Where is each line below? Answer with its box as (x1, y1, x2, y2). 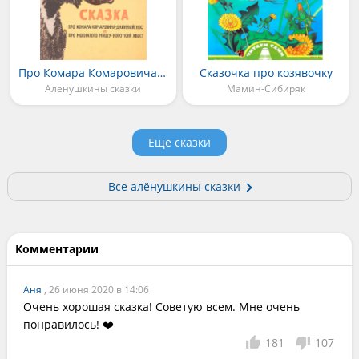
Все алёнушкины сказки (107, 179, 240, 195)
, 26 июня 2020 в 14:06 (43, 283, 149, 297)
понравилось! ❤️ (22, 317, 114, 333)
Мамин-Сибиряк (226, 82, 305, 96)
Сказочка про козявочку (199, 65, 333, 81)
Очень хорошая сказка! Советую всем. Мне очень (22, 299, 300, 315)
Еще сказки (147, 135, 211, 151)
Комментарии (14, 241, 99, 257)
